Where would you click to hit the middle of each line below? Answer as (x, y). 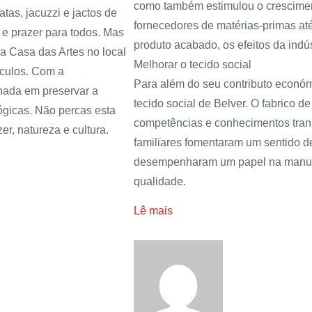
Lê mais (153, 210)
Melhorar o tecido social (193, 64)
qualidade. (160, 181)
